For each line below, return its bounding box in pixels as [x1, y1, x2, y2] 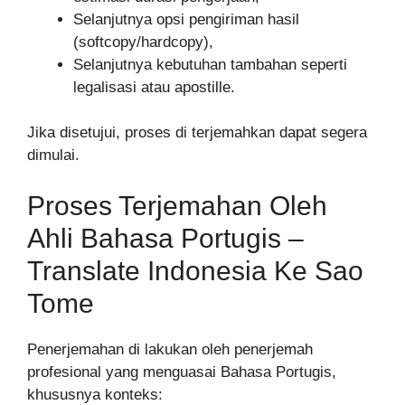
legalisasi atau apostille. [73, 78, 235, 96]
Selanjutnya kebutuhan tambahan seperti [73, 55, 347, 73]
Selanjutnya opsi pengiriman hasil [73, 10, 299, 28]
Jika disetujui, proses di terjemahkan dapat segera [27, 124, 367, 142]
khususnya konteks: [27, 385, 163, 403]
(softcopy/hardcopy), [73, 33, 213, 51]
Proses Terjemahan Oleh [27, 190, 327, 221]
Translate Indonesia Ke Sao [27, 255, 363, 286]
